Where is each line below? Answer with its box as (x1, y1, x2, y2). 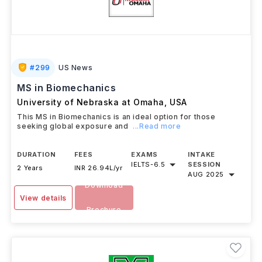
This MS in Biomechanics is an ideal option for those (17, 112, 216, 121)
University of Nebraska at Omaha (17, 97, 165, 107)
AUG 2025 (188, 170, 225, 178)
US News (58, 63, 93, 72)
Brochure (86, 205, 122, 214)
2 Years (17, 164, 43, 172)
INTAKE (188, 150, 215, 158)
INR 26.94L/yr (74, 164, 123, 172)
